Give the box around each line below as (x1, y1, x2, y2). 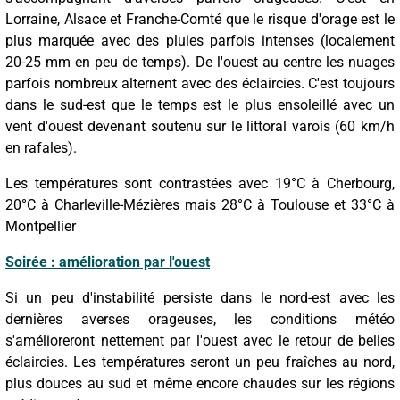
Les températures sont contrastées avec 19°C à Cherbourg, (5, 174, 395, 192)
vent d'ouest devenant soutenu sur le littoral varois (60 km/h (5, 117, 395, 135)
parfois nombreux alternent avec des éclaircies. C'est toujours (5, 74, 395, 92)
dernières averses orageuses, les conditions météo (5, 310, 395, 328)
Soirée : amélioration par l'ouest (5, 253, 210, 271)
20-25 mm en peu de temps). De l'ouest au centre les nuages (5, 53, 395, 71)
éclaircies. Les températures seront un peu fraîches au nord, (5, 353, 395, 371)
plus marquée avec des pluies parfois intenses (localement (5, 31, 395, 49)
